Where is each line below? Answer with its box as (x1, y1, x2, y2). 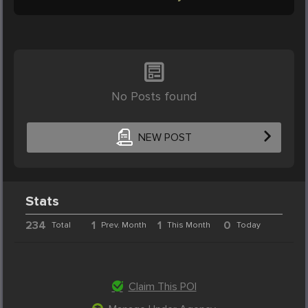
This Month (166, 219, 210, 230)
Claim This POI (128, 279, 197, 294)
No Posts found (111, 88, 197, 104)
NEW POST (137, 131, 192, 145)
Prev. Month (101, 219, 147, 230)
